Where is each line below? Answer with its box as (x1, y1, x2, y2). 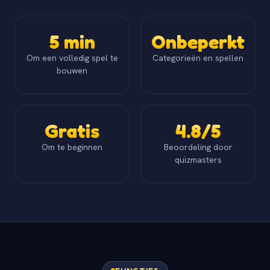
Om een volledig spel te (26, 52, 118, 63)
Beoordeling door (163, 141, 233, 152)
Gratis (45, 119, 99, 143)
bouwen (57, 64, 87, 76)
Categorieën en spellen (152, 52, 243, 63)
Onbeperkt (151, 30, 245, 54)
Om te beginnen (42, 141, 102, 152)
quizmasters (174, 154, 222, 165)
